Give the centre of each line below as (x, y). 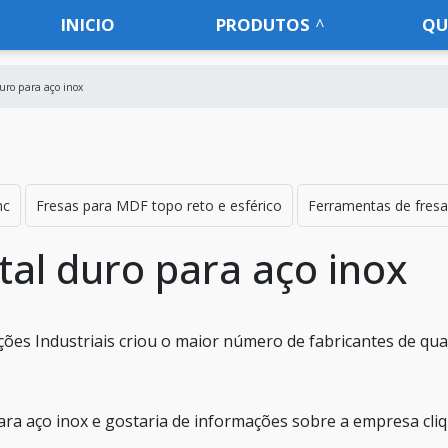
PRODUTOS (263, 24)
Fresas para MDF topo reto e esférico (159, 205)
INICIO (88, 24)
